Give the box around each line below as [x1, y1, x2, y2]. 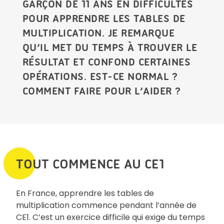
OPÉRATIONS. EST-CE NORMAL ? [22, 69, 178, 82]
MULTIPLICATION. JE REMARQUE [22, 26, 175, 39]
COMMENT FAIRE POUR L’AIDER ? [22, 84, 181, 97]
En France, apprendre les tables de [16, 187, 154, 199]
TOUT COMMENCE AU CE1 [16, 155, 164, 172]
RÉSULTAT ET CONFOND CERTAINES [22, 55, 191, 68]
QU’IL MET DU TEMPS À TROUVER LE [22, 40, 197, 53]
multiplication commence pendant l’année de [16, 199, 196, 211]
